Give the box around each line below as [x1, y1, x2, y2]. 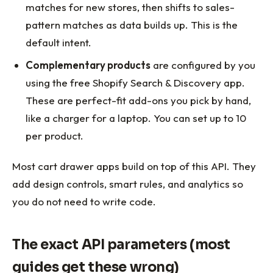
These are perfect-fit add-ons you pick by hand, [26, 94, 252, 107]
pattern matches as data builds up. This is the [26, 18, 238, 31]
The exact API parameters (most [12, 236, 230, 253]
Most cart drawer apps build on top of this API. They [12, 160, 256, 173]
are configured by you [151, 58, 256, 72]
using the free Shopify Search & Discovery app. [26, 76, 246, 90]
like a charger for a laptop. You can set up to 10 [26, 112, 247, 125]
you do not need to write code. [12, 195, 156, 208]
